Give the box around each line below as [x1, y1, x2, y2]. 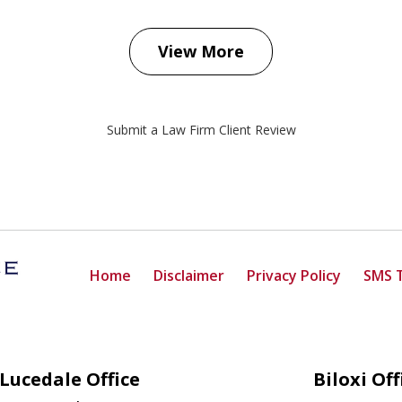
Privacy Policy [247, 265, 341, 285]
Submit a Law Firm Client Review [106, 121, 296, 139]
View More [158, 40, 244, 63]
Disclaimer [153, 265, 224, 285]
